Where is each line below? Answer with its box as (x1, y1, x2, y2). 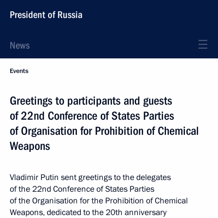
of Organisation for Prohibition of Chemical (10, 124, 199, 138)
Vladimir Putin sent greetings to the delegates (10, 172, 171, 183)
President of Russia (10, 9, 83, 20)
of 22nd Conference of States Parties (10, 109, 174, 123)
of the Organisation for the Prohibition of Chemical (10, 195, 188, 206)
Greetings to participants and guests (10, 94, 172, 108)
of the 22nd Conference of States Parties (10, 183, 154, 195)
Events (10, 67, 28, 75)
